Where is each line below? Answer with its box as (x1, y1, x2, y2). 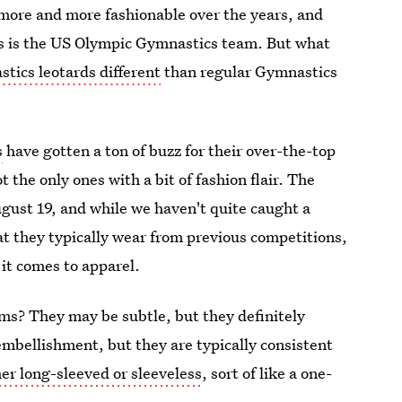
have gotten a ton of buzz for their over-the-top (3, 140, 336, 161)
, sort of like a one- (202, 363, 333, 383)
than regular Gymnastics (161, 61, 338, 82)
